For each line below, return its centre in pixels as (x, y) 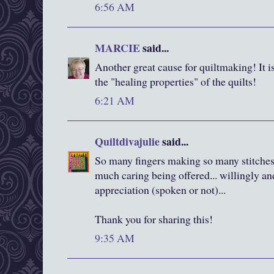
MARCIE (117, 48)
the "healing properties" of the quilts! (176, 82)
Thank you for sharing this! (154, 219)
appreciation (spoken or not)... (160, 190)
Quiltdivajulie (127, 142)
